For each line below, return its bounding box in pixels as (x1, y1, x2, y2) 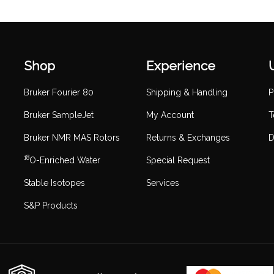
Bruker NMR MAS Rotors (24, 132, 120, 143)
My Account (146, 109, 194, 120)
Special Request (146, 155, 210, 165)
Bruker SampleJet (24, 109, 94, 120)
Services (146, 177, 179, 188)
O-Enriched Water (29, 155, 100, 165)
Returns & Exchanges (146, 132, 230, 143)
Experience (146, 57, 215, 73)
